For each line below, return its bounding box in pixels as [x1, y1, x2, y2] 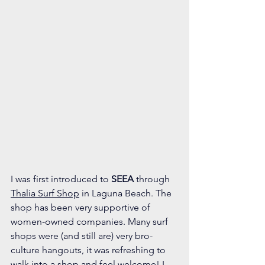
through [134, 173, 172, 185]
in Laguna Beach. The [79, 187, 174, 199]
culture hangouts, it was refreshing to [11, 244, 168, 256]
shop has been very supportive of [11, 201, 153, 213]
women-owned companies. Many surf [11, 215, 170, 227]
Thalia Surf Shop [11, 187, 79, 199]
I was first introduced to [11, 173, 111, 185]
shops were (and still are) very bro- [11, 230, 153, 241]
